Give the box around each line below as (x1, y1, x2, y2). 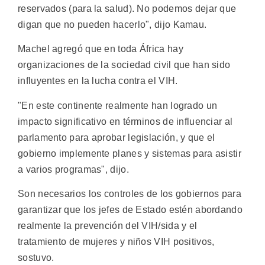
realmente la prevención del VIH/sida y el (18, 221, 198, 231)
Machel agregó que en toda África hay (18, 44, 183, 54)
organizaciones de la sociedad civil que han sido (18, 60, 231, 70)
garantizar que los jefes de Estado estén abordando (18, 205, 243, 215)
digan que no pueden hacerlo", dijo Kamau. (18, 20, 207, 30)
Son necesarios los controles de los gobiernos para (18, 189, 241, 199)
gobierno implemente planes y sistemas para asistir (18, 148, 241, 159)
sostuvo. (18, 253, 54, 263)
